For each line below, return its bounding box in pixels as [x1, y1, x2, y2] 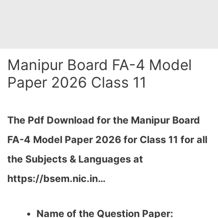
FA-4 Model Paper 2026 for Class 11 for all [7, 134, 207, 145]
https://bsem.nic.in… [7, 173, 106, 184]
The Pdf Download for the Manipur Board [7, 114, 200, 126]
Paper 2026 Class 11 [7, 73, 146, 91]
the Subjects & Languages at [7, 153, 143, 165]
